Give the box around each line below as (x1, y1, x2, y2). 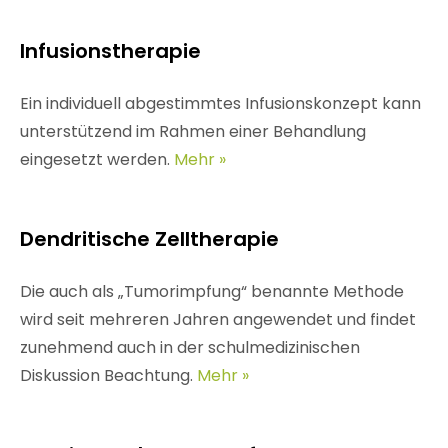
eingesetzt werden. (19, 147, 174, 171)
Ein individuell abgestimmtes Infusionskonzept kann (19, 91, 421, 115)
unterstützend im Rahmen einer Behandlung (19, 119, 366, 143)
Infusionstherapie (19, 36, 201, 65)
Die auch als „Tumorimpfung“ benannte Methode (19, 279, 404, 303)
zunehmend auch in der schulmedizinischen (19, 335, 360, 359)
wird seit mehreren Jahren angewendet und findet (19, 307, 416, 331)
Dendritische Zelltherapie (19, 224, 279, 253)
